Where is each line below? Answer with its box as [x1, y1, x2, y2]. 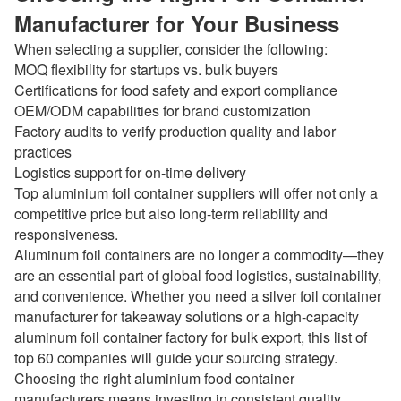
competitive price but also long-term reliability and [14, 203, 328, 224]
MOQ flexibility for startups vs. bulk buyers [14, 59, 278, 80]
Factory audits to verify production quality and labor [14, 121, 336, 141]
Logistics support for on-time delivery [14, 162, 246, 183]
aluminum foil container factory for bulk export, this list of [14, 327, 367, 347]
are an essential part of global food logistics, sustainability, [14, 265, 381, 286]
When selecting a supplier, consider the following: [14, 38, 328, 59]
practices [14, 141, 72, 162]
